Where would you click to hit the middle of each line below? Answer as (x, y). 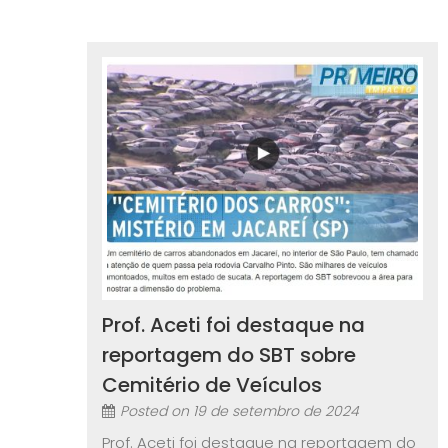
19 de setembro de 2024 (276, 411)
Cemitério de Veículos (212, 385)
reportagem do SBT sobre (229, 355)
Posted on (156, 411)
